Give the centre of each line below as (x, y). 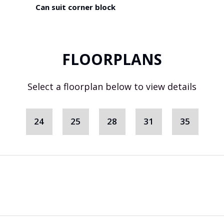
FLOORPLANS (112, 59)
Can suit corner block (75, 7)
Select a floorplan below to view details (112, 87)
